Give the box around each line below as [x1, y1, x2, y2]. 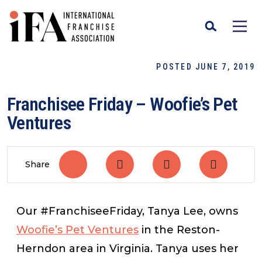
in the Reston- [139, 223, 220, 236]
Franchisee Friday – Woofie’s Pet [7, 93, 237, 115]
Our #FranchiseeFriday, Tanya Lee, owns [16, 204, 238, 218]
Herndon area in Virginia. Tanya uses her [16, 242, 239, 255]
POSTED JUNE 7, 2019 [156, 62, 255, 71]
